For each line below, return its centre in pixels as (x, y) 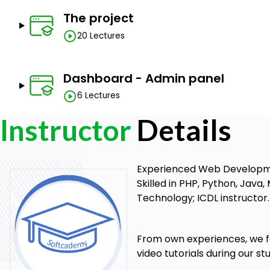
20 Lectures (101, 36)
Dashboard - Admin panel (143, 78)
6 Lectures (98, 96)
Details (181, 130)
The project (98, 18)
